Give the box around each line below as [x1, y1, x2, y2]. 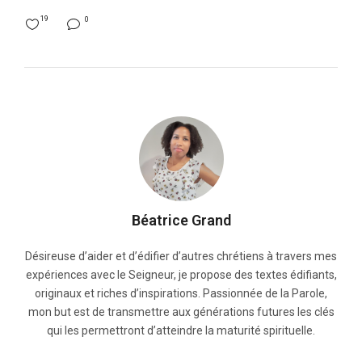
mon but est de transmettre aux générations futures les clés [27, 305, 335, 319]
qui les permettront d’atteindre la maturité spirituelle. [47, 324, 315, 338]
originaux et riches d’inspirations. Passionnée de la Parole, [35, 287, 327, 301]
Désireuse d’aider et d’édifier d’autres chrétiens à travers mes [25, 250, 337, 263]
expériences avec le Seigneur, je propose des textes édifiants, [25, 268, 337, 282]
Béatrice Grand [131, 212, 231, 229]
